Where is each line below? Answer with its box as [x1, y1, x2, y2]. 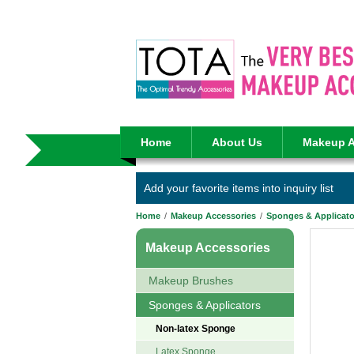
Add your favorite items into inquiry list [144, 182, 333, 194]
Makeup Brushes [149, 274, 233, 287]
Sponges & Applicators [149, 299, 261, 311]
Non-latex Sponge [156, 323, 235, 334]
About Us [212, 136, 262, 149]
